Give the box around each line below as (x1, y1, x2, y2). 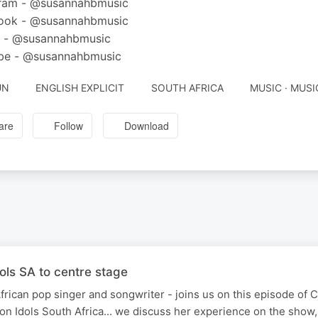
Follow (54, 119, 84, 133)
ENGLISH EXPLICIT (35, 82, 124, 94)
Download (124, 119, 170, 133)
